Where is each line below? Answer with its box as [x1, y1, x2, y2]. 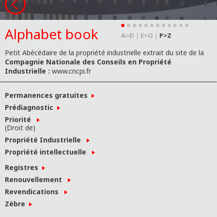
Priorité [5, 115, 37, 124]
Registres [5, 163, 42, 172]
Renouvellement [5, 175, 68, 184]
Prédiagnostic [5, 103, 57, 112]
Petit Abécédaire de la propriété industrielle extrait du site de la [5, 48, 204, 57]
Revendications [5, 187, 64, 196]
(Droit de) [5, 123, 35, 132]
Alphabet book [5, 25, 98, 43]
